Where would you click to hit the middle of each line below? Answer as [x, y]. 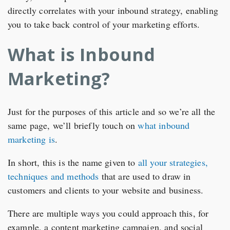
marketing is [31, 139]
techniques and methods [53, 176]
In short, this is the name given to [73, 162]
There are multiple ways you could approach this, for [108, 213]
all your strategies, [173, 162]
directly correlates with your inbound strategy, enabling [113, 11]
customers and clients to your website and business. [106, 190]
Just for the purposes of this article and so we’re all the [112, 112]
